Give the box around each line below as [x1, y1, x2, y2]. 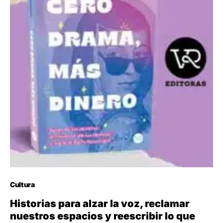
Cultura [10, 180, 35, 189]
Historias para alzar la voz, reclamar [10, 197, 190, 210]
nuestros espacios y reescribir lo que [10, 210, 195, 222]
